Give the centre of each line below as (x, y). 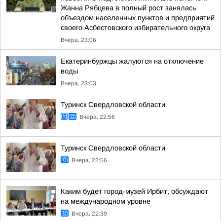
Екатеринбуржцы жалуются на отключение (132, 61)
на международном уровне (106, 201)
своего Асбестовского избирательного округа (135, 28)
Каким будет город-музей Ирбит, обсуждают (134, 191)
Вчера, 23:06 (78, 40)
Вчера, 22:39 (89, 214)
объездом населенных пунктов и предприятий (138, 18)
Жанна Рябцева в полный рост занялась (129, 8)
